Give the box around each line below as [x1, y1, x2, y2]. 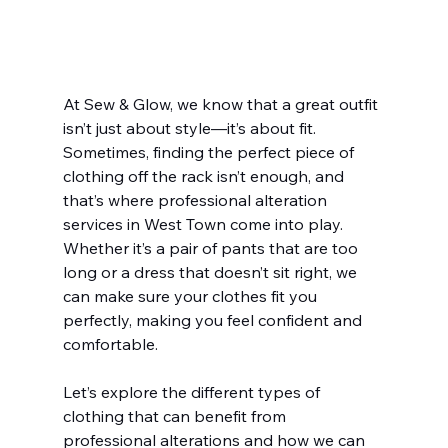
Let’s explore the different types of [62, 381, 324, 402]
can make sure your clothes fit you [62, 285, 321, 306]
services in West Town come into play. [62, 213, 347, 234]
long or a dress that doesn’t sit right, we [62, 261, 361, 282]
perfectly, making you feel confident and [62, 309, 366, 330]
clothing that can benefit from [62, 405, 290, 426]
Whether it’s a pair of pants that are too [62, 237, 362, 258]
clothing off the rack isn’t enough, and [62, 165, 348, 186]
